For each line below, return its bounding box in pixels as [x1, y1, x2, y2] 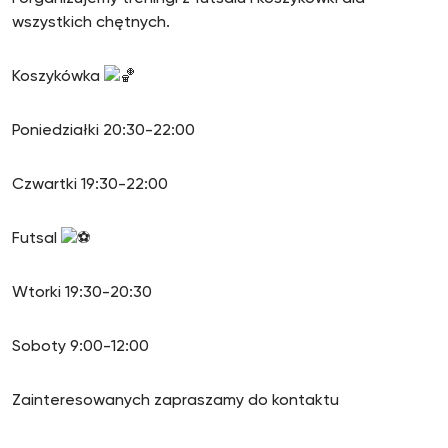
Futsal [12, 231, 61, 247]
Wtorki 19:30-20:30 [12, 285, 152, 301]
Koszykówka [12, 69, 104, 85]
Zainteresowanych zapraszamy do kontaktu [12, 393, 339, 409]
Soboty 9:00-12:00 [12, 339, 149, 355]
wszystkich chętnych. [12, 15, 170, 31]
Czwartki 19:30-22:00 [12, 177, 168, 193]
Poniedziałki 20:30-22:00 [12, 123, 195, 139]
